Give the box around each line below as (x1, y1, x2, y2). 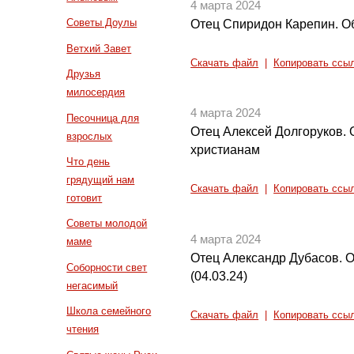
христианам (190, 143, 261, 157)
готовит (66, 191, 103, 204)
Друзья (66, 68, 101, 81)
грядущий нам (66, 173, 135, 186)
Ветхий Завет (66, 42, 132, 55)
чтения (66, 323, 100, 336)
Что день (66, 155, 111, 168)
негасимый (66, 279, 119, 292)
